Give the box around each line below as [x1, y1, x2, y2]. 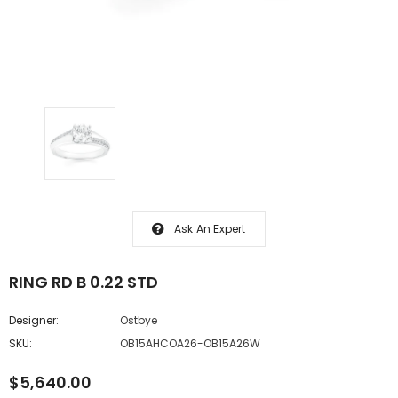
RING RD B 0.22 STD [127, 271, 158, 293]
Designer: [9, 313, 59, 328]
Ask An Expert [174, 221, 246, 236]
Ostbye [120, 313, 157, 328]
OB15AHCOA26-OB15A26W [120, 336, 260, 351]
